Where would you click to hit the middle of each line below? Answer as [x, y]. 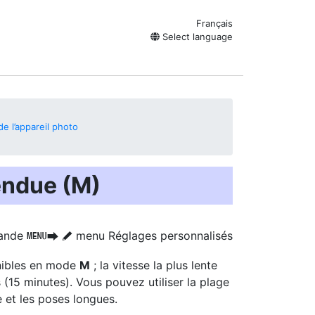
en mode [53, 265]
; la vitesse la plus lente [154, 265]
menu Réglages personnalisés [153, 236]
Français [214, 23]
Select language [196, 37]
